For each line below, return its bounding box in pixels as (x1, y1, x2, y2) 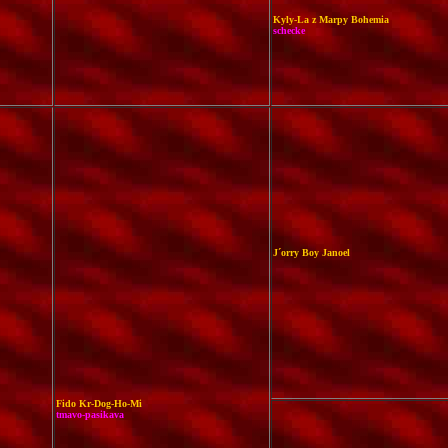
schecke (273, 25, 305, 36)
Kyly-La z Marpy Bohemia (273, 14, 389, 25)
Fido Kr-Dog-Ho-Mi (56, 398, 142, 409)
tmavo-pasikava (56, 409, 124, 420)
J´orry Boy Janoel (273, 247, 350, 258)
